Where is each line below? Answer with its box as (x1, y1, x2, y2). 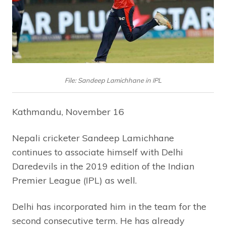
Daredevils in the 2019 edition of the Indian (12, 160, 194, 173)
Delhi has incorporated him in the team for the (12, 201, 206, 213)
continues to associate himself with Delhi (12, 146, 183, 158)
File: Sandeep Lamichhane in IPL (65, 76, 161, 85)
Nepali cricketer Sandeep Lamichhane (12, 132, 174, 144)
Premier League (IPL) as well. (12, 175, 137, 187)
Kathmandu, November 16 (12, 106, 124, 118)
